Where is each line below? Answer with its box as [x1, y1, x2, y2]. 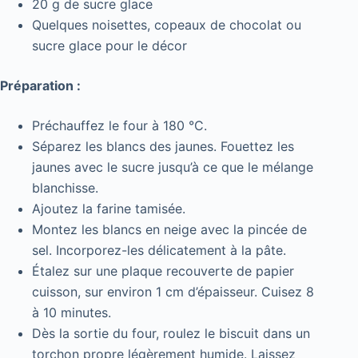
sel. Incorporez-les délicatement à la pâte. [32, 242, 286, 259]
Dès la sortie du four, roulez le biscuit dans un [32, 325, 310, 342]
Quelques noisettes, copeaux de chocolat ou [32, 17, 301, 34]
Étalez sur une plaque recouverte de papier [32, 263, 294, 280]
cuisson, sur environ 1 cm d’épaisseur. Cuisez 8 [32, 284, 314, 300]
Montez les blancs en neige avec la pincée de [32, 221, 307, 238]
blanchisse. [32, 180, 98, 197]
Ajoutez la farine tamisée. [32, 201, 185, 217]
